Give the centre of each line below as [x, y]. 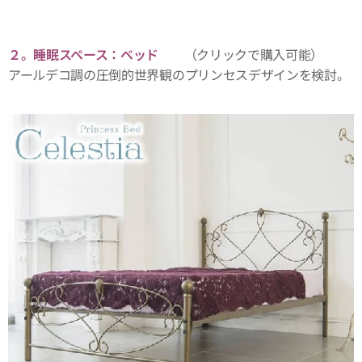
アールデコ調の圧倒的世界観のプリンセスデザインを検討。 [179, 74]
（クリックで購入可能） [247, 54]
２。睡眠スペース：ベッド [90, 54]
